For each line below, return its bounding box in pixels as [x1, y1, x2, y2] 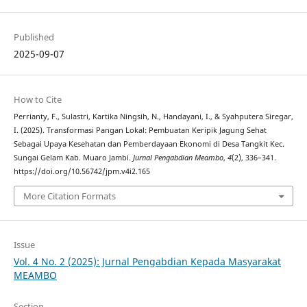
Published [13, 31, 54, 43]
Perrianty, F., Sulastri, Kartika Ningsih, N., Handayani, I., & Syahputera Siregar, [13, 112, 293, 122]
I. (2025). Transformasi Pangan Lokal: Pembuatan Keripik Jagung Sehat [13, 125, 267, 136]
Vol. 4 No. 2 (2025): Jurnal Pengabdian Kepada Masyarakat [13, 254, 281, 268]
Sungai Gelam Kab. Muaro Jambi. [13, 153, 133, 163]
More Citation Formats [23, 189, 116, 202]
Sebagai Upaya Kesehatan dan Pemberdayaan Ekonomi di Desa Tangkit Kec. [13, 139, 284, 149]
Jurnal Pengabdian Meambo [132, 153, 223, 163]
